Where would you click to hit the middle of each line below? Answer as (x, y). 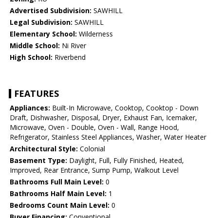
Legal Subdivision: (41, 22)
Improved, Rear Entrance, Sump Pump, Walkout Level (94, 170)
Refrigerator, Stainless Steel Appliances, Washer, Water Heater (108, 137)
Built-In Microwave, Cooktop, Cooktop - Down (124, 108)
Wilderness (95, 34)
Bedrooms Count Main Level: (60, 205)
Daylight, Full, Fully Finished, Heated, (126, 161)
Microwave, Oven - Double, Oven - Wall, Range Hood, (94, 127)
